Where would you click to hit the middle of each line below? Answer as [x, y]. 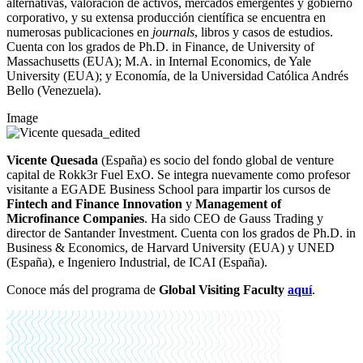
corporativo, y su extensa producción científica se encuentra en [166, 18]
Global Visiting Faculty [222, 290]
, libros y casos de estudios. [264, 32]
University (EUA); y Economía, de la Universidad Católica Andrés [177, 76]
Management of [238, 204]
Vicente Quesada [52, 160]
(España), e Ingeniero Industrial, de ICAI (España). [137, 263]
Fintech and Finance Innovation [94, 204]
